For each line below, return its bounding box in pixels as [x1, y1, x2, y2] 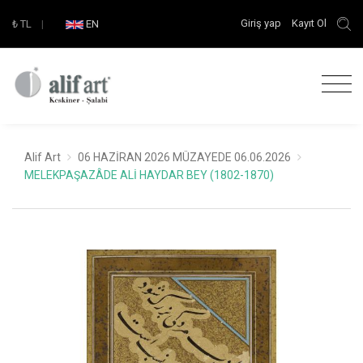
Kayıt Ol [292, 16, 327, 29]
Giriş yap [241, 16, 284, 29]
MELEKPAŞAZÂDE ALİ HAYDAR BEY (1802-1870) [24, 168, 274, 181]
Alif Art [24, 150, 61, 164]
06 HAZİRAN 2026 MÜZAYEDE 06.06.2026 [78, 150, 291, 164]
